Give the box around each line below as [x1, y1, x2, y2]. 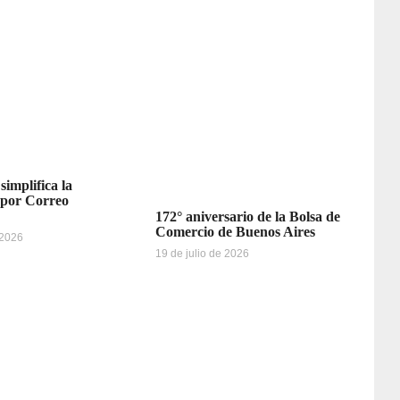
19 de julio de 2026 [154, 247, 249, 261]
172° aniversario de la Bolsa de [154, 209, 340, 225]
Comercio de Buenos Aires [154, 224, 315, 240]
